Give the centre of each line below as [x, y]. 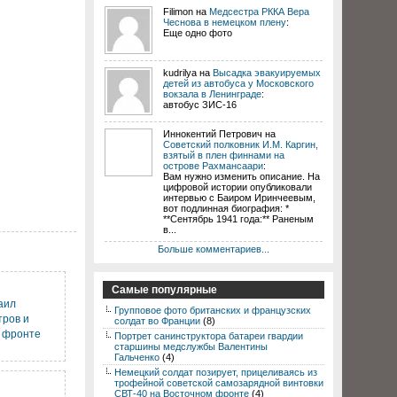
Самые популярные [164, 290]
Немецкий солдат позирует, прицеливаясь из [216, 372]
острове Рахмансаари [213, 166]
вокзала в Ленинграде [212, 94]
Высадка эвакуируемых [267, 73]
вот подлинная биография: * [226, 208]
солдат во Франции [157, 321]
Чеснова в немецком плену [225, 22]
